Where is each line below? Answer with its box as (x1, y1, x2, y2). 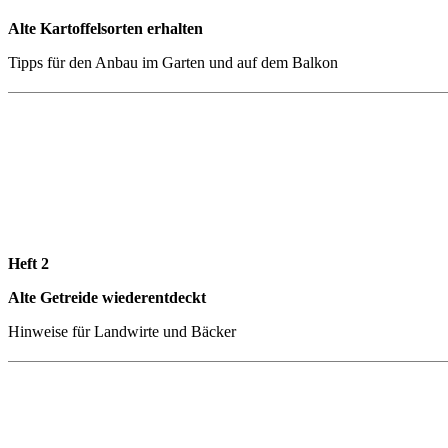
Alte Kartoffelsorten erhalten (8, 19, 203, 37)
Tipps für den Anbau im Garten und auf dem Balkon (8, 53, 338, 71)
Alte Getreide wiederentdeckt (8, 288, 206, 306)
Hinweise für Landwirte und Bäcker (8, 322, 236, 340)
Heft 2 (8, 254, 49, 272)
